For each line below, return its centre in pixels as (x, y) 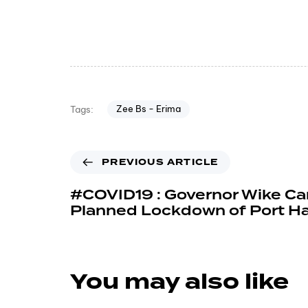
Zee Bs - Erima (148, 109)
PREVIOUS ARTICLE (160, 163)
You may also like (179, 282)
